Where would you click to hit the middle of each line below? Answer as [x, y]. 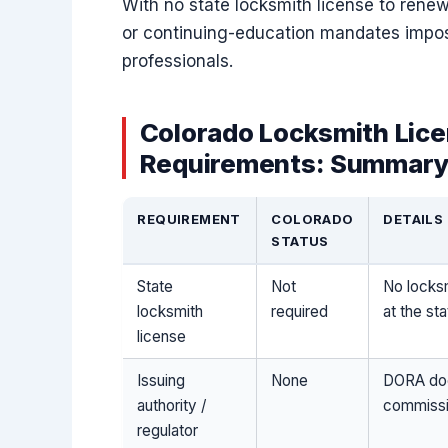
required [300, 312]
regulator [168, 431]
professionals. [177, 60]
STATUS [300, 241]
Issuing [161, 381]
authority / [172, 406]
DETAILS [413, 219]
